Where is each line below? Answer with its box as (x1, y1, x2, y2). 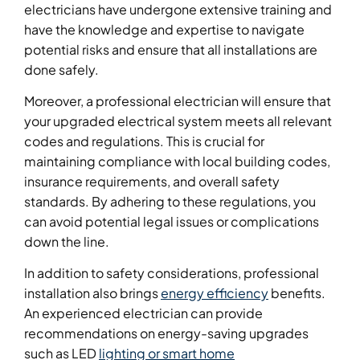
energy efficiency (161, 284, 268, 302)
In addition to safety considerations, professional (24, 264, 319, 282)
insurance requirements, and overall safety (24, 173, 280, 190)
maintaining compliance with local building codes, (24, 153, 330, 170)
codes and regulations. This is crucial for (24, 133, 264, 150)
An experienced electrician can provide (24, 305, 263, 322)
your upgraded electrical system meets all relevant (24, 112, 332, 130)
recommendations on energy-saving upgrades (24, 325, 309, 342)
